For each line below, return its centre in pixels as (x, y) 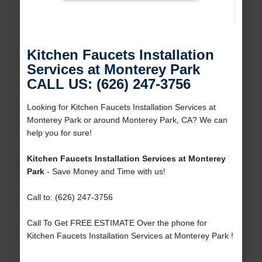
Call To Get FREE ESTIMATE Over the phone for (117, 223)
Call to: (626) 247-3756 (70, 197)
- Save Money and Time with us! (105, 172)
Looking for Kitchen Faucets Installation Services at (121, 107)
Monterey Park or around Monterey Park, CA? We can (127, 120)
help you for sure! (59, 133)
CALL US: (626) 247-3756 (108, 84)
